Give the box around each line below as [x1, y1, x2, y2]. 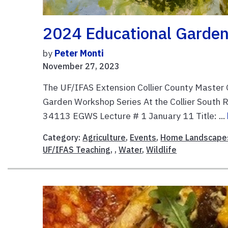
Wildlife [146, 144, 177, 155]
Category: [43, 132, 83, 142]
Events [130, 132, 157, 142]
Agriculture [82, 132, 126, 142]
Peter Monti [54, 47, 104, 59]
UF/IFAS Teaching [43, 144, 111, 155]
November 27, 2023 [43, 61, 120, 71]
